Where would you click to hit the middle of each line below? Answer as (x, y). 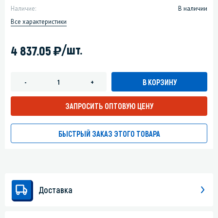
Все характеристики (39, 22)
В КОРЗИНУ (159, 82)
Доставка (55, 190)
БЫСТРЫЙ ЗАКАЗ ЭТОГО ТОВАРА (109, 134)
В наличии (193, 9)
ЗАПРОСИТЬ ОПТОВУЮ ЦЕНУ (109, 106)
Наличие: (23, 9)
